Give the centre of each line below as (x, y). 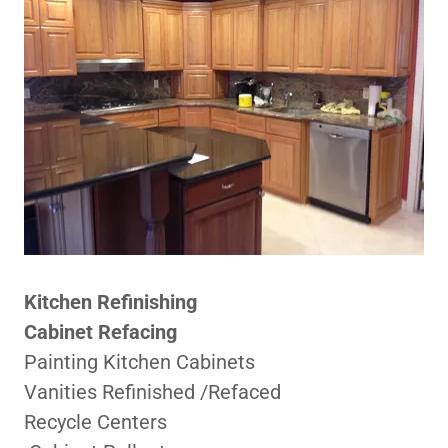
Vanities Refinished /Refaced (152, 392)
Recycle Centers (95, 422)
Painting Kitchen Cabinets (139, 362)
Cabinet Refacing (100, 332)
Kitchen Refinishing (110, 302)
